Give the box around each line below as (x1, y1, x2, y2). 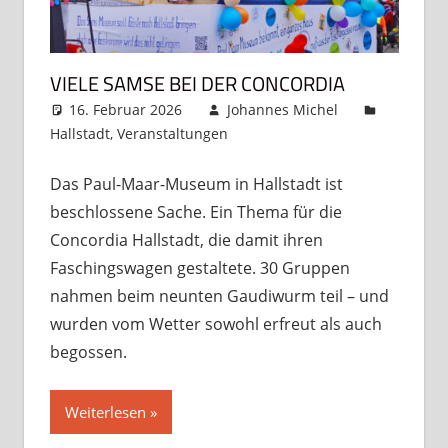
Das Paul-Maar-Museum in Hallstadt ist (49, 172, 343, 195)
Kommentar (268, 123, 348, 143)
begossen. (49, 340, 127, 363)
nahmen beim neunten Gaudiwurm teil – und (49, 284, 389, 307)
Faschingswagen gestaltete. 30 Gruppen (49, 256, 350, 279)
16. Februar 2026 (69, 99, 183, 119)
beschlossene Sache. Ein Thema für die (49, 200, 342, 223)
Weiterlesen (64, 401, 146, 422)
